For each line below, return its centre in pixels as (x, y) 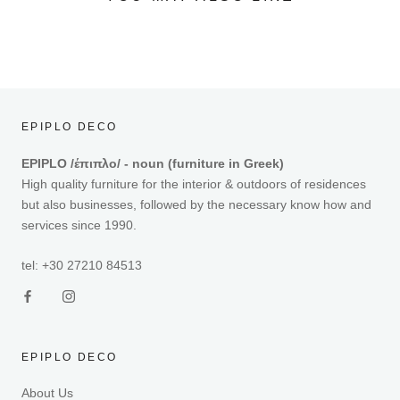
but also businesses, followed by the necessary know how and (196, 204)
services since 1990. (79, 225)
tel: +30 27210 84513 (82, 265)
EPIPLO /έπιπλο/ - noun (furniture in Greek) (153, 163)
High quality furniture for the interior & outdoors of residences (194, 183)
